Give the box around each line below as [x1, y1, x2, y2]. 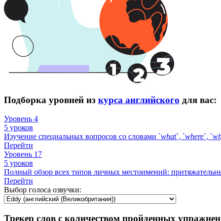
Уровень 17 [4, 150, 42, 159]
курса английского [98, 94, 180, 105]
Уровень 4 [4, 114, 38, 123]
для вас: [180, 94, 217, 105]
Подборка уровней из [4, 94, 98, 105]
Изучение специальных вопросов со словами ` [4, 132, 161, 141]
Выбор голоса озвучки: [4, 185, 81, 194]
